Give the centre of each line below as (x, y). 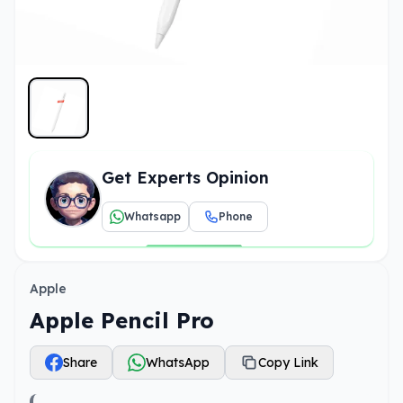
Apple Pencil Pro (122, 320)
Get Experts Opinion (185, 178)
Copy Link (288, 363)
